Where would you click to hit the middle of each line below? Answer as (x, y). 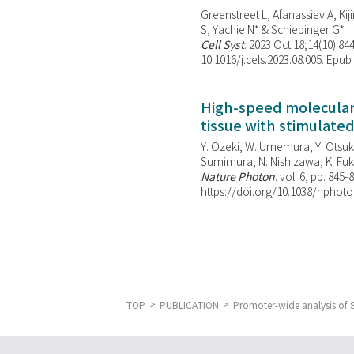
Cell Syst (222, 45)
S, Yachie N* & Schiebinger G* (273, 30)
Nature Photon (238, 177)
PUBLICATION (189, 305)
